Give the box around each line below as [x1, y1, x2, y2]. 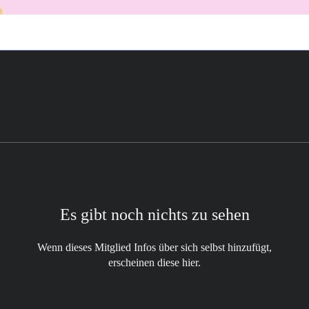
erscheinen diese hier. [108, 256, 201, 268]
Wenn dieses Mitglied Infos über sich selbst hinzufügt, [37, 241, 272, 253]
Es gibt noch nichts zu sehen [59, 205, 250, 223]
